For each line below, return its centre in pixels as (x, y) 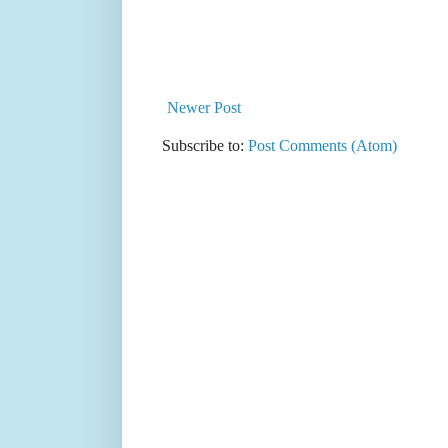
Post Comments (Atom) (322, 146)
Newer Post (204, 108)
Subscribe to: (205, 146)
